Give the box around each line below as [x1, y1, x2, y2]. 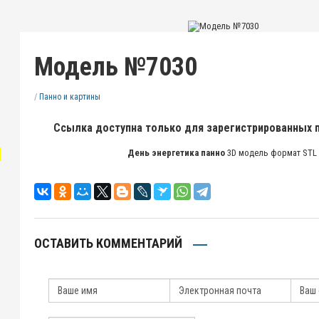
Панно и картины [38, 92, 100, 103]
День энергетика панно [127, 147, 227, 159]
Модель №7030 [33, 52, 197, 83]
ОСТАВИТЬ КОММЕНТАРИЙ [33, 236, 182, 251]
